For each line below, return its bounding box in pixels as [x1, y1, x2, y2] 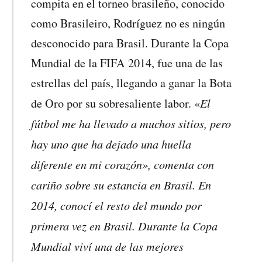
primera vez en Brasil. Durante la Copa [31, 218, 218, 234]
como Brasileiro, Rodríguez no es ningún [31, 15, 226, 32]
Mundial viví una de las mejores [31, 238, 184, 254]
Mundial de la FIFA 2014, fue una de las [31, 55, 223, 71]
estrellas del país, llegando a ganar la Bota [31, 75, 232, 91]
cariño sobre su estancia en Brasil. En [31, 177, 212, 193]
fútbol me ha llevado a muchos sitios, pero [31, 115, 232, 132]
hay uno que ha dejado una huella [31, 136, 192, 152]
